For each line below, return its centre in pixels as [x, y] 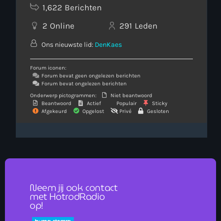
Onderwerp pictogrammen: [63, 95]
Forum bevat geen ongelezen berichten [90, 75]
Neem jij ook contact [74, 187]
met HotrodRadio [67, 196]
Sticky [159, 103]
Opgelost [92, 111]
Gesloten [157, 111]
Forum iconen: [48, 68]
